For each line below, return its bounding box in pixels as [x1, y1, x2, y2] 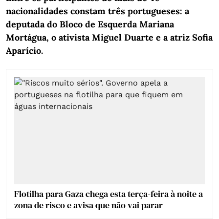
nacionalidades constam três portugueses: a [6, 5, 189, 17]
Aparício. [6, 44, 43, 56]
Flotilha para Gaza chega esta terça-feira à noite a [14, 188, 203, 200]
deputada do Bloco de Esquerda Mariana [6, 18, 174, 30]
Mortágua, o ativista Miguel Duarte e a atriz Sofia [6, 31, 213, 43]
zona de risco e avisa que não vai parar [14, 199, 163, 212]
